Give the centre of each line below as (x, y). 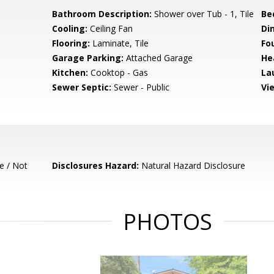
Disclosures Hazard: (96, 165)
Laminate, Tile (120, 43)
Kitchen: (70, 72)
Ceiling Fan (110, 28)
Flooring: (71, 43)
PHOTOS (168, 222)
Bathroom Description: (102, 14)
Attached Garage (158, 58)
